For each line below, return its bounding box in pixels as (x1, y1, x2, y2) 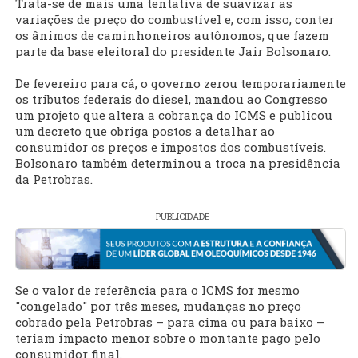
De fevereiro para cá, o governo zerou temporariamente (15, 75, 346, 92)
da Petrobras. (15, 171, 93, 188)
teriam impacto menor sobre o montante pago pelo (15, 330, 320, 347)
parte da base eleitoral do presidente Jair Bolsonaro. (15, 43, 331, 60)
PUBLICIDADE (155, 210, 210, 223)
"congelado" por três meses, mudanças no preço (15, 298, 301, 315)
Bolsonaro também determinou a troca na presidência (15, 155, 340, 172)
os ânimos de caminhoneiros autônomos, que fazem (15, 27, 329, 44)
